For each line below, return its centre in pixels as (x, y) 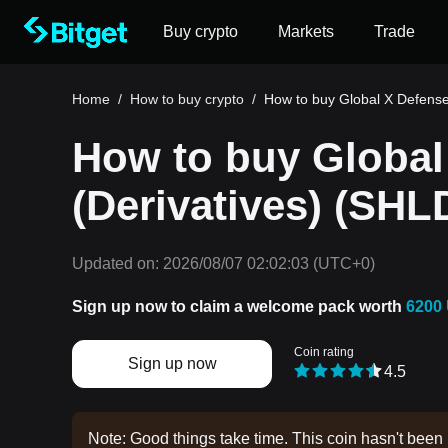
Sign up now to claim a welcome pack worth (239, 306)
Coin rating (324, 352)
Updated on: (115, 263)
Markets (306, 31)
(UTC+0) (342, 263)
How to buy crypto (187, 99)
